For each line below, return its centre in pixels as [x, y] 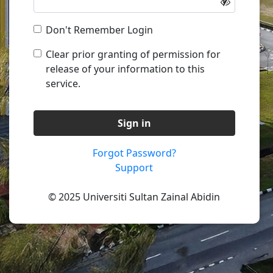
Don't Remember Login [99, 30]
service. [63, 83]
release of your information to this [125, 69]
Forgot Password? [134, 153]
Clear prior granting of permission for [133, 54]
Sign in [134, 123]
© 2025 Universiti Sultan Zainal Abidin [134, 197]
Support [134, 167]
